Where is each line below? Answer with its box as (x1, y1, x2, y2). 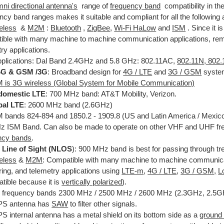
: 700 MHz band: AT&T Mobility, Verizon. (45, 89, 177, 98)
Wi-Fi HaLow (114, 23, 156, 32)
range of (77, 1, 110, 10)
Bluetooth (50, 23, 81, 32)
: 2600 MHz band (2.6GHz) (24, 100, 113, 109)
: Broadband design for (47, 67, 123, 76)
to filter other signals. (68, 199, 137, 208)
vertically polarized (61, 177, 122, 186)
